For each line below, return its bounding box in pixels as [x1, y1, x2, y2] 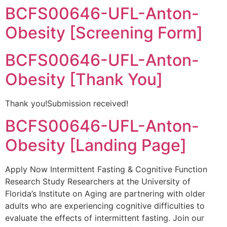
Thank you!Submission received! [5, 98, 128, 108]
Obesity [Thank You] [5, 69, 163, 89]
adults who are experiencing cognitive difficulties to [5, 201, 205, 211]
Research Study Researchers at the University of [5, 176, 191, 187]
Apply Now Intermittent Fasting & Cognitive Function [5, 164, 207, 175]
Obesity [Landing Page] [5, 135, 186, 156]
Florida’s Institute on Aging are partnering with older [5, 188, 205, 199]
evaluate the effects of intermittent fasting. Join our [5, 213, 204, 223]
